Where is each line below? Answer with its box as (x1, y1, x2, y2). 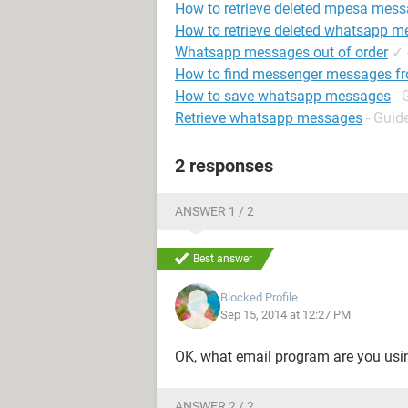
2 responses (175, 155, 273, 177)
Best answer (193, 252, 252, 265)
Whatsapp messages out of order (175, 44, 388, 61)
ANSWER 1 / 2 (175, 204, 254, 219)
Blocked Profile (220, 291, 298, 304)
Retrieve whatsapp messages (175, 109, 362, 127)
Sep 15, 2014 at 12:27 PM (220, 308, 351, 321)
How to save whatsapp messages (175, 87, 391, 105)
